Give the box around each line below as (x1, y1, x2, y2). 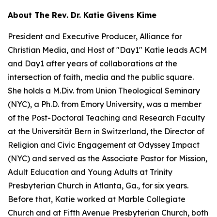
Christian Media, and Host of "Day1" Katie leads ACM (8, 45, 207, 55)
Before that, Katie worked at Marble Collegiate (8, 194, 186, 204)
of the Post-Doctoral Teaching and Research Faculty (8, 113, 205, 123)
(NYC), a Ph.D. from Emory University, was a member (8, 99, 201, 109)
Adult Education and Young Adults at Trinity (8, 167, 172, 177)
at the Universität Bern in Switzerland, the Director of (8, 126, 204, 137)
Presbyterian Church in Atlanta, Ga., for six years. (8, 181, 188, 191)
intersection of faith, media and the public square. (8, 72, 194, 82)
